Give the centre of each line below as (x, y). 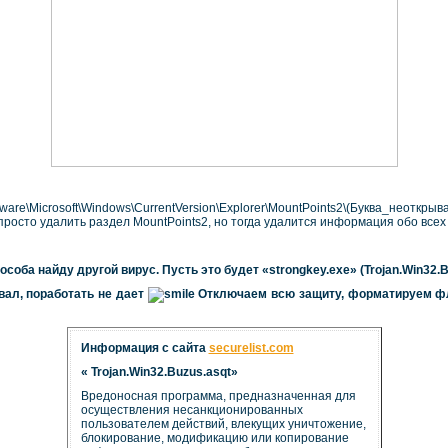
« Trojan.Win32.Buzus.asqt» (159, 371)
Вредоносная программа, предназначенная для (218, 395)
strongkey (297, 269)
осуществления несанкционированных (191, 409)
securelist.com (251, 347)
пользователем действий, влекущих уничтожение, (223, 423)
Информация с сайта (144, 347)
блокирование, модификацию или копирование (214, 437)
